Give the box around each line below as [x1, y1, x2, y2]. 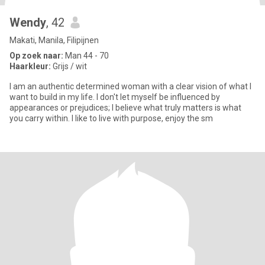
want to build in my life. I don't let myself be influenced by [9, 92, 220, 102]
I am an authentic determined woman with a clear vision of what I [9, 82, 251, 91]
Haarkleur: [9, 62, 51, 71]
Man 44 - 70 [63, 51, 109, 60]
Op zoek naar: [9, 51, 63, 60]
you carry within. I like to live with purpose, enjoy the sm [9, 114, 213, 123]
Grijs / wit [51, 62, 87, 71]
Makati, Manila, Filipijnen [9, 35, 99, 45]
